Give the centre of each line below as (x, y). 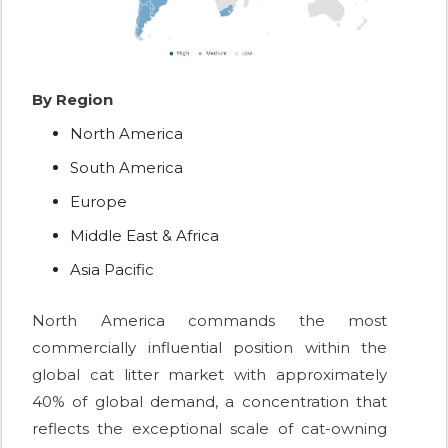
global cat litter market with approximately (209, 375)
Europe (98, 202)
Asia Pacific (112, 270)
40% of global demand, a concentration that (209, 402)
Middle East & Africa (144, 236)
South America (126, 168)
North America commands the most (209, 321)
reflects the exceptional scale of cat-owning (209, 429)
